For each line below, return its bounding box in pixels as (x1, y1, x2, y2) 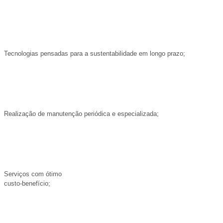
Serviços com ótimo (4, 170, 62, 178)
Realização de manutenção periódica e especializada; (4, 110, 159, 117)
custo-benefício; (4, 180, 50, 187)
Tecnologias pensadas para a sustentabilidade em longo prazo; (4, 50, 185, 57)
